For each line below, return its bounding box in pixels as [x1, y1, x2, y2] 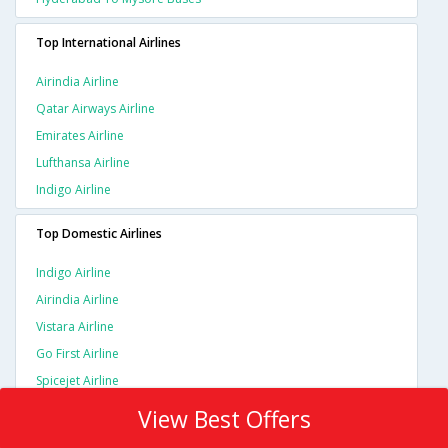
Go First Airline [36, 345, 119, 363]
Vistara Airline [36, 318, 114, 336]
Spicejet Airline [36, 372, 119, 390]
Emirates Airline [36, 127, 124, 145]
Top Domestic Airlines [36, 225, 162, 243]
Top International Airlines [36, 34, 181, 52]
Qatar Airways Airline [36, 100, 155, 118]
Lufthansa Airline [36, 154, 130, 172]
